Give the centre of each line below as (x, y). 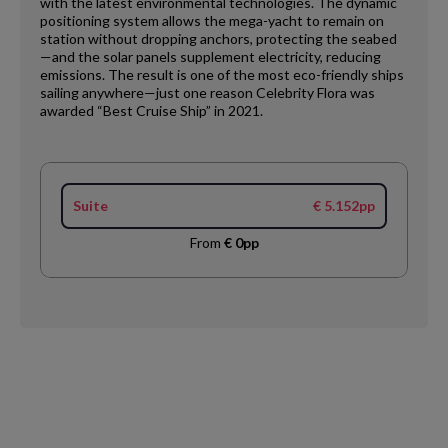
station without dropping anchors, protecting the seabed (218, 38)
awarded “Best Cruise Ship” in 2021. (151, 110)
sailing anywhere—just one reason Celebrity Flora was (207, 92)
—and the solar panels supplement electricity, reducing (210, 56)
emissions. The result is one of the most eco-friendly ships (222, 74)
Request (40, 419)
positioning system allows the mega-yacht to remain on (212, 20)
